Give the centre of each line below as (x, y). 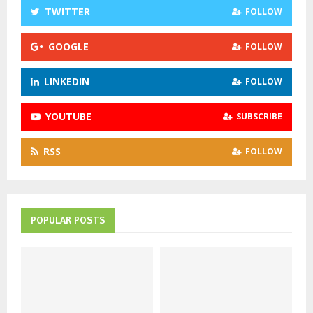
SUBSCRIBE (259, 116)
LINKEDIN (67, 81)
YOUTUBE (68, 116)
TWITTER (67, 11)
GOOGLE (68, 46)
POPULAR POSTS (68, 220)
